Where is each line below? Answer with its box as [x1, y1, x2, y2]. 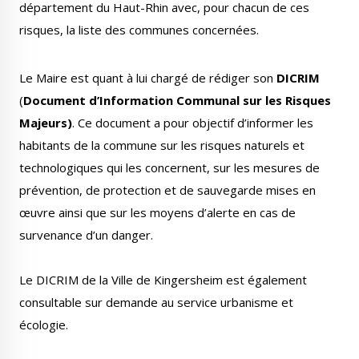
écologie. [19, 317, 68, 333]
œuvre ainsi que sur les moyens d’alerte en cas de [19, 204, 296, 220]
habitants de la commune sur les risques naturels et [19, 137, 305, 153]
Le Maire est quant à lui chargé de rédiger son [19, 70, 276, 86]
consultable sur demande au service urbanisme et [19, 294, 293, 310]
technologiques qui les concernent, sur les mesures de [19, 159, 320, 175]
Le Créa [86, 88, 131, 106]
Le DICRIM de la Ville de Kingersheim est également [19, 272, 307, 288]
